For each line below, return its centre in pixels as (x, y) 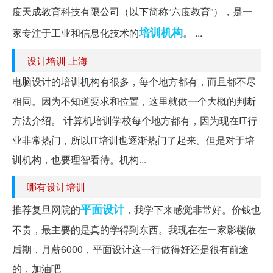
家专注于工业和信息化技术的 (76, 33)
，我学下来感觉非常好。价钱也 (193, 210)
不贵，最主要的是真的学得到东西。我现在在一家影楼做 (134, 230)
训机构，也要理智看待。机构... (79, 160)
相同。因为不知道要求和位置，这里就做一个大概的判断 (134, 101)
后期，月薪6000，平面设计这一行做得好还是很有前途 (130, 249)
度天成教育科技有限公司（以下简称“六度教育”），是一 (132, 12)
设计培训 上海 (57, 61)
